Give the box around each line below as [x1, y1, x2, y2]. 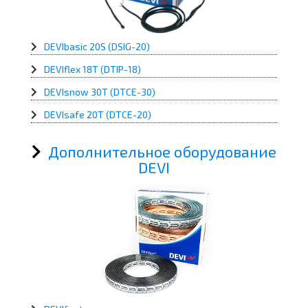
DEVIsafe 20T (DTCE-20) [44, 109, 151, 121]
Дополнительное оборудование [48, 142, 276, 161]
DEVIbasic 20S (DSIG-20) [44, 41, 150, 53]
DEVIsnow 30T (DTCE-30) [44, 86, 155, 98]
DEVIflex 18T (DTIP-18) [44, 63, 141, 76]
